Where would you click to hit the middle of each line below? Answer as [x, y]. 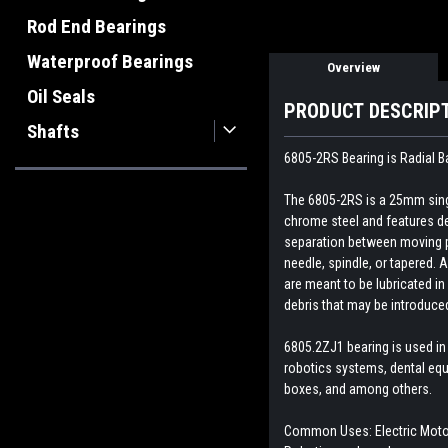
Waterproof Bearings [110, 61]
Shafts [53, 131]
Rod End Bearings [96, 26]
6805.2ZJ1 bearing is [344, 347]
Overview [353, 68]
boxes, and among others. [357, 389]
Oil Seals [61, 96]
